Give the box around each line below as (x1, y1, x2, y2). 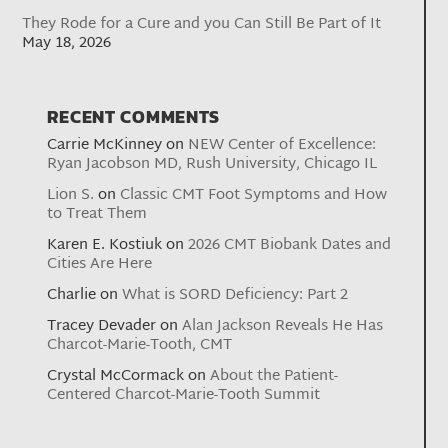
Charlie (47, 281, 97, 309)
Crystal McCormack (47, 362, 185, 390)
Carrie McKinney (47, 131, 163, 159)
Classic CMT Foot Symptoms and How (120, 181, 388, 209)
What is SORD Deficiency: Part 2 (122, 281, 349, 309)
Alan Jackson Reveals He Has (182, 312, 384, 340)
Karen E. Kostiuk (47, 231, 163, 259)
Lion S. (47, 181, 95, 209)
